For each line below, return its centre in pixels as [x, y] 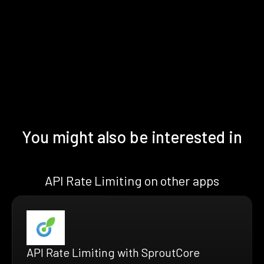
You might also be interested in [132, 136]
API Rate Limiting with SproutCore [113, 252]
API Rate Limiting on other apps [132, 180]
